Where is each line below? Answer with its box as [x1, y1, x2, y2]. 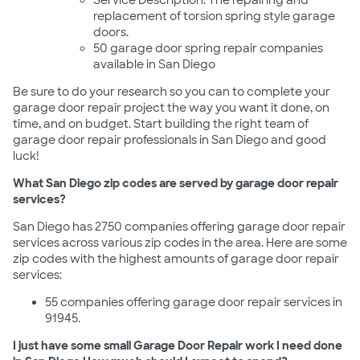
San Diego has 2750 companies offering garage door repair [13, 219, 346, 234]
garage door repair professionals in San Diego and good [13, 133, 326, 147]
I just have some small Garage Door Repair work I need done [13, 338, 342, 353]
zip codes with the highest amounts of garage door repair [13, 252, 339, 266]
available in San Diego [93, 57, 215, 72]
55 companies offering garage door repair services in [45, 295, 342, 309]
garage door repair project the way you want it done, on [13, 100, 329, 115]
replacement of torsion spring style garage [93, 9, 335, 23]
